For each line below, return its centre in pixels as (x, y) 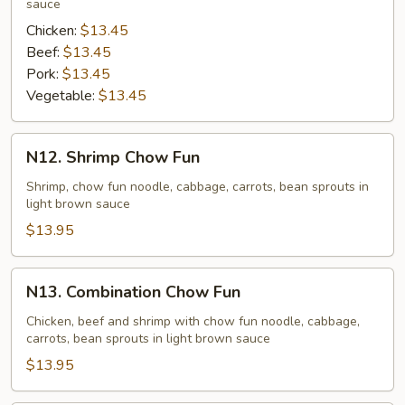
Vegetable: (62, 96)
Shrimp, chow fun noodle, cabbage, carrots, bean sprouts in (198, 187)
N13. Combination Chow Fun (133, 292)
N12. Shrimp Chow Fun (113, 157)
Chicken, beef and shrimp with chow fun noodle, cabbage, (193, 321)
